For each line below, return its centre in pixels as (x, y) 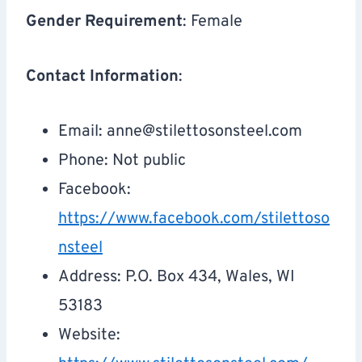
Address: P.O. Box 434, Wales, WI (177, 278)
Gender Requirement (104, 22)
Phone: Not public (122, 161)
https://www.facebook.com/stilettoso (194, 219)
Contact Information (102, 77)
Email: (82, 132)
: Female (213, 22)
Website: (89, 336)
